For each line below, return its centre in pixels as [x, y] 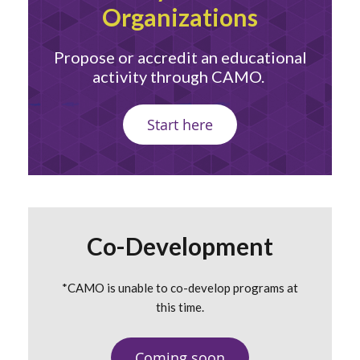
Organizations [180, 16]
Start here [180, 124]
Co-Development [180, 245]
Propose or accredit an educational [180, 57]
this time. [180, 307]
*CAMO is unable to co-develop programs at [180, 287]
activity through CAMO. [180, 76]
